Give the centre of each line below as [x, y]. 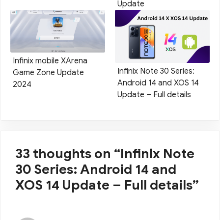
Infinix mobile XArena [50, 61]
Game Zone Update [48, 72]
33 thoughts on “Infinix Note [105, 154]
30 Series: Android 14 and [96, 170]
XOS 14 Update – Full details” [107, 185]
